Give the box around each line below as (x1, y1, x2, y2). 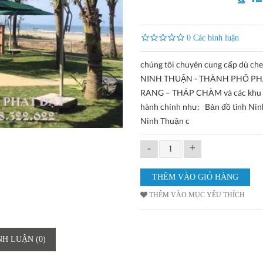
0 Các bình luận (186, 33, 239, 42)
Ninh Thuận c (140, 116, 190, 126)
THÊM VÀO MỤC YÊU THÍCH (149, 191, 245, 199)
